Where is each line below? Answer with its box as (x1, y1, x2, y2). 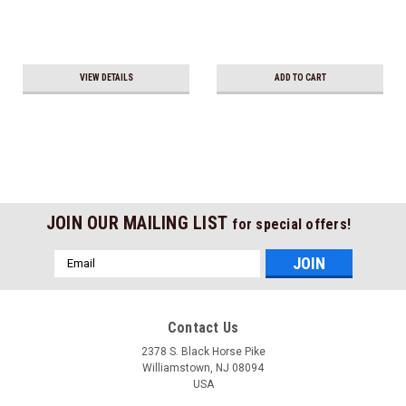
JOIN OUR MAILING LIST (45, 211, 233, 234)
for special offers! (232, 215, 352, 233)
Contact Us (167, 318, 239, 336)
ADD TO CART (274, 72, 326, 82)
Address (53, 269, 102, 285)
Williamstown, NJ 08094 (142, 361, 264, 374)
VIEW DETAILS (79, 72, 133, 82)
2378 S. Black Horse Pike (140, 344, 266, 358)
